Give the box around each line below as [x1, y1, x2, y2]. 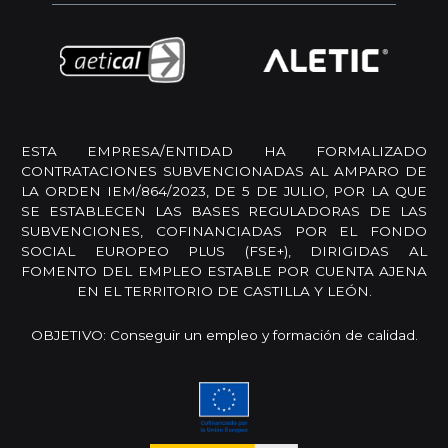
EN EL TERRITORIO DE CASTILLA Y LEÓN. [76, 283, 372, 300]
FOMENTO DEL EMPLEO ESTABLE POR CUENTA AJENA [21, 263, 427, 280]
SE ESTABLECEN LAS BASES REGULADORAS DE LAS [21, 203, 427, 220]
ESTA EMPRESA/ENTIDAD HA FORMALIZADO [21, 143, 427, 160]
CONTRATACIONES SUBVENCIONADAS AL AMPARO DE [21, 163, 427, 180]
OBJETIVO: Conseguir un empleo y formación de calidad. [30, 327, 418, 344]
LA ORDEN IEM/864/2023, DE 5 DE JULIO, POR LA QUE [21, 183, 427, 200]
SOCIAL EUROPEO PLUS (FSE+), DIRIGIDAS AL [21, 243, 427, 260]
